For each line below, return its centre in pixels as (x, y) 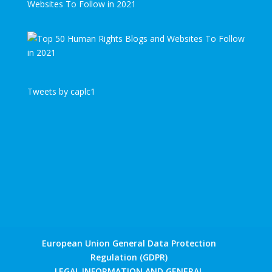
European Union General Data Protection (129, 243)
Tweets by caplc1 (61, 91)
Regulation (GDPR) (129, 257)
